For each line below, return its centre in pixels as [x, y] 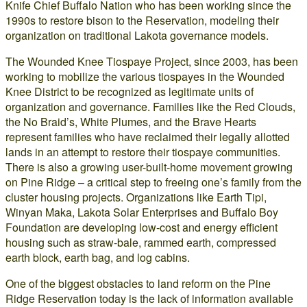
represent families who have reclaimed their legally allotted [148, 137]
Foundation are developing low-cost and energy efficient [142, 227]
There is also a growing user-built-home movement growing [149, 167]
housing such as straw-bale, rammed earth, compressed [141, 242]
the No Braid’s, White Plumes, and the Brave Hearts [131, 122]
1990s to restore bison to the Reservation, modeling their [142, 20]
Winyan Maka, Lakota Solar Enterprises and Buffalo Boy [142, 212]
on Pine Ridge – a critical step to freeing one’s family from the [153, 182]
